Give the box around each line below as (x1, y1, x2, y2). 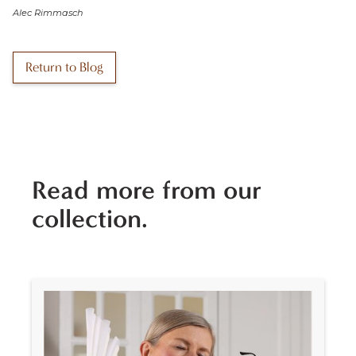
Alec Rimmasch (13, 7, 83, 19)
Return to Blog (25, 59, 103, 75)
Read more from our (32, 174, 261, 205)
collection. (32, 203, 148, 234)
